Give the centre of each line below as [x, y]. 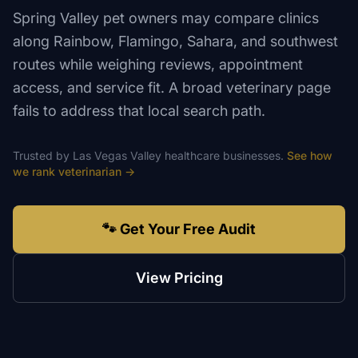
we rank [36, 171]
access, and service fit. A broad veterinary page [172, 88]
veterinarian [90, 171]
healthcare [192, 155]
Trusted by [43, 155]
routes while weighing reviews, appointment [158, 64]
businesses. [252, 155]
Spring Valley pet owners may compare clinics [166, 18]
